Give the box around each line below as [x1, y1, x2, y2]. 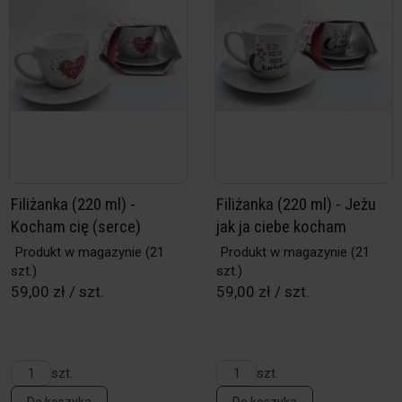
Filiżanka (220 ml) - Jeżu [216, 194, 376, 214]
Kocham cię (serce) [11, 216, 141, 237]
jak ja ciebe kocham [216, 216, 346, 237]
